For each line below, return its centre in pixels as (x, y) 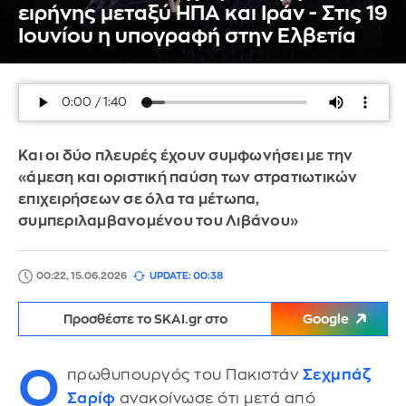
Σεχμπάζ (336, 375)
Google (326, 319)
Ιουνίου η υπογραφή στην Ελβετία (187, 36)
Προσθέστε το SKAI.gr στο (145, 319)
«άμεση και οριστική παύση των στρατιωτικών (188, 178)
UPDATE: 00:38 (186, 276)
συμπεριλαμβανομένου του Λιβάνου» (158, 221)
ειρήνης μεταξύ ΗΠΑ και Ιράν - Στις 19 (203, 14)
